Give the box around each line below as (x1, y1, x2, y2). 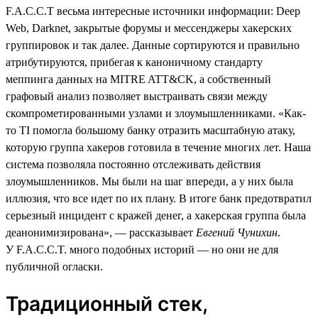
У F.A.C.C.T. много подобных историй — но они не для (6, 243, 278, 256)
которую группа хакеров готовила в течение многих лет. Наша (6, 141, 311, 153)
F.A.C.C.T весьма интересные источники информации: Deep (6, 4, 300, 17)
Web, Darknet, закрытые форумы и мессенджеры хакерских (6, 21, 292, 34)
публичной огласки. (6, 260, 103, 273)
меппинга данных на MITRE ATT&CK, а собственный (6, 72, 271, 85)
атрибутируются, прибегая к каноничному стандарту (6, 55, 263, 68)
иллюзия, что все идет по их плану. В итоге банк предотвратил (6, 192, 312, 204)
